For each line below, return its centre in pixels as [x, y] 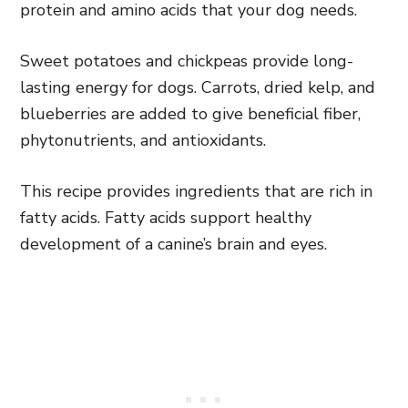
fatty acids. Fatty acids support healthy [166, 217]
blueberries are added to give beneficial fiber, [190, 113]
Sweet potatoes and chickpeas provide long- [187, 61]
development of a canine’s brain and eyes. [173, 244]
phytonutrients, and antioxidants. [143, 140]
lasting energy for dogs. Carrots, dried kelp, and [198, 87]
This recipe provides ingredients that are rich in [196, 191]
